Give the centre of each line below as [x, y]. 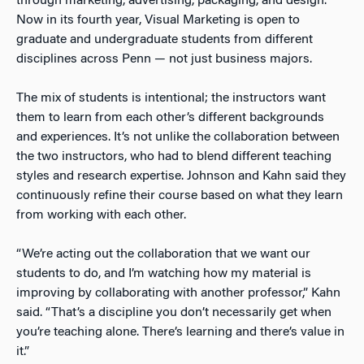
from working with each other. [101, 215]
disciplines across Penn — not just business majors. [164, 59]
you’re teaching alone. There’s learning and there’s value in [180, 332]
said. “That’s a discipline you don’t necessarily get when [174, 312]
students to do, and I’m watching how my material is [164, 273]
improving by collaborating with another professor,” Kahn [178, 293]
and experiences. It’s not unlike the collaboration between [178, 137]
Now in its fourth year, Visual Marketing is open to [158, 20]
